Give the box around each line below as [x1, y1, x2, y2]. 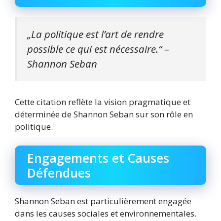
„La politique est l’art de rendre [27, 27, 164, 41]
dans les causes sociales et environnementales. [15, 207, 196, 219]
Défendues [27, 164, 91, 181]
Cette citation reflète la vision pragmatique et [15, 96, 190, 108]
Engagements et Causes [27, 149, 169, 166]
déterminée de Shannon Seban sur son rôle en [15, 109, 193, 120]
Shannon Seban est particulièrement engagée [15, 195, 191, 207]
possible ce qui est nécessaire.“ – [27, 41, 169, 56]
